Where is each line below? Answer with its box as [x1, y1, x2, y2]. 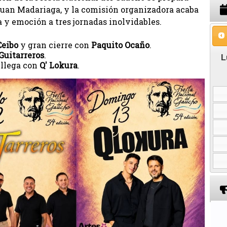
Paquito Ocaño [91, 40, 149, 51]
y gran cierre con [18, 40, 91, 51]
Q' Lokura [40, 60, 78, 71]
